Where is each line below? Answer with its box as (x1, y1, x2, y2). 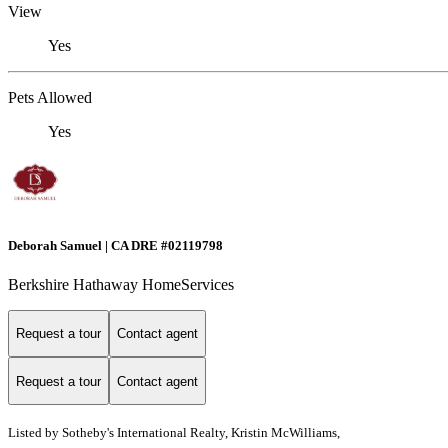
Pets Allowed (8, 89, 92, 107)
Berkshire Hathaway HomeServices (8, 275, 234, 293)
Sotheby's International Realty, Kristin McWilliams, (62, 425, 340, 441)
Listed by (8, 425, 59, 441)
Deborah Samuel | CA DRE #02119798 (8, 237, 223, 253)
